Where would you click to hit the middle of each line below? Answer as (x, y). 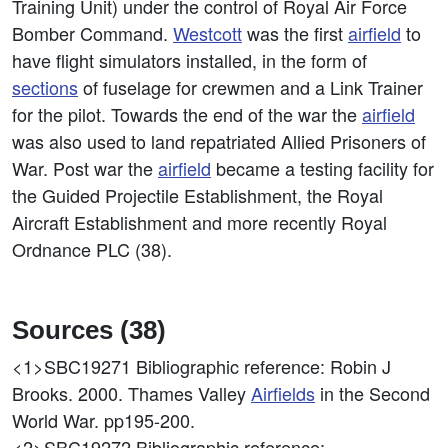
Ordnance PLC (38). (92, 249)
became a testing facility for (322, 168)
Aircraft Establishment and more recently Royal (199, 222)
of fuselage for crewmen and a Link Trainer (250, 87)
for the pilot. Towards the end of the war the (187, 114)
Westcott (207, 33)
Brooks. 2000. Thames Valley (131, 393)
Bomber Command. (92, 33)
